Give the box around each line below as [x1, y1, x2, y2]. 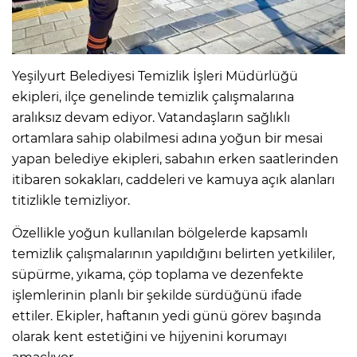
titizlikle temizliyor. [12, 192, 130, 208]
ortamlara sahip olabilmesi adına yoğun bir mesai [12, 130, 323, 146]
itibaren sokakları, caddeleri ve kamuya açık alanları [12, 171, 335, 187]
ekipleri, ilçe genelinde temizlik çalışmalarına [12, 88, 294, 104]
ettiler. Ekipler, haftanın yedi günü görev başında [12, 308, 321, 324]
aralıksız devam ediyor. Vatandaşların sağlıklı [12, 109, 290, 125]
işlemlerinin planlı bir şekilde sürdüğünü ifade [12, 287, 302, 303]
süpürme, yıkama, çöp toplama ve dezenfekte [12, 266, 304, 282]
